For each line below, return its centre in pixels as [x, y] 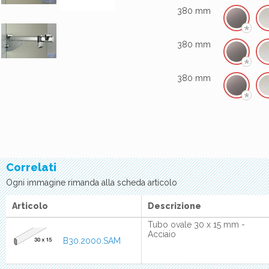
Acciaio [162, 234]
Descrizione [174, 206]
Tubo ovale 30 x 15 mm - [196, 225]
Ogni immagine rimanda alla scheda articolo [92, 183]
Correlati [31, 168]
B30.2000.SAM [92, 241]
